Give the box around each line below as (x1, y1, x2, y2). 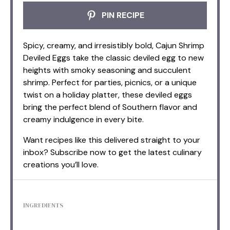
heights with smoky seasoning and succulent (23, 64, 191, 75)
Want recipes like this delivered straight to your (23, 134, 200, 145)
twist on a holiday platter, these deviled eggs (23, 89, 192, 100)
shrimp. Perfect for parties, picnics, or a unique (23, 76, 197, 88)
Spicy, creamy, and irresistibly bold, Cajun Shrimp (23, 40, 204, 51)
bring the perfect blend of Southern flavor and (23, 101, 197, 112)
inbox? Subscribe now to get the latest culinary (23, 146, 202, 158)
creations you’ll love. (23, 159, 99, 170)
